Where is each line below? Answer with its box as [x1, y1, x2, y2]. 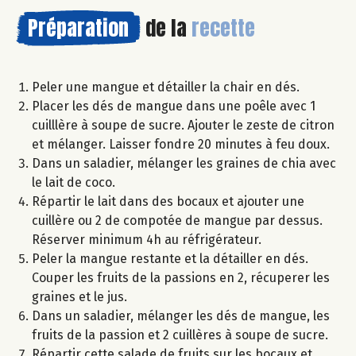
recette [192, 12, 255, 44]
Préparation [28, 12, 129, 44]
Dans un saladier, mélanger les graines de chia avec [32, 156, 336, 172]
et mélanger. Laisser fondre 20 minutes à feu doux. [32, 137, 330, 153]
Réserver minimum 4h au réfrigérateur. [32, 232, 261, 248]
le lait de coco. [32, 175, 115, 191]
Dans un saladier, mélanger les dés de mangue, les [32, 308, 330, 324]
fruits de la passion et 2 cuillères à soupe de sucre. [32, 327, 328, 343]
